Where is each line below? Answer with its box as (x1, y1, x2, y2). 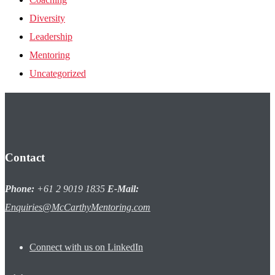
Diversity (29, 12, 65, 23)
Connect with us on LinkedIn (29, 242, 143, 253)
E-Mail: (107, 184, 139, 195)
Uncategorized (29, 68, 86, 79)
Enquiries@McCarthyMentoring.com (5, 202, 150, 213)
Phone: (5, 184, 34, 195)
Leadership (29, 31, 72, 42)
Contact (5, 151, 45, 165)
